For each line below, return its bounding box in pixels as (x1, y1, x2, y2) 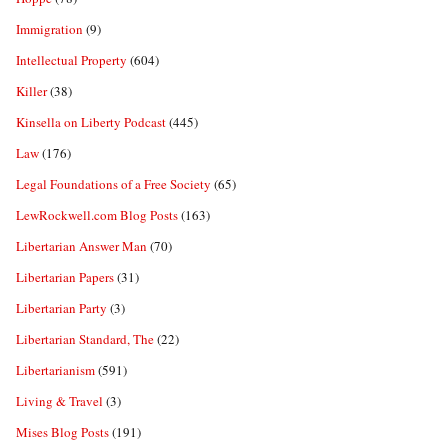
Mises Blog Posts (16, 423, 109, 442)
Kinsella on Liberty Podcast (16, 113, 166, 132)
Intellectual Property (16, 51, 127, 70)
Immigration (16, 20, 83, 39)
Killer (16, 82, 47, 101)
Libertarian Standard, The (16, 330, 154, 349)
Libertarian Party (16, 299, 107, 318)
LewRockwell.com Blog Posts (16, 206, 178, 225)
